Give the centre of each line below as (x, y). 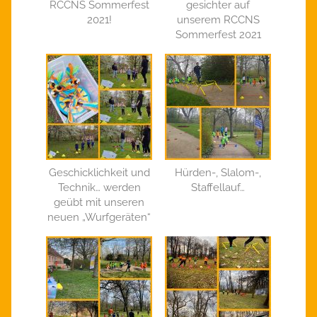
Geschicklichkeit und (99, 172)
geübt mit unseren (99, 202)
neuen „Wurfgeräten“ (99, 217)
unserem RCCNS (218, 19)
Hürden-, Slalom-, (218, 172)
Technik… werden (99, 187)
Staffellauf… (218, 187)
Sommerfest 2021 (218, 34)
